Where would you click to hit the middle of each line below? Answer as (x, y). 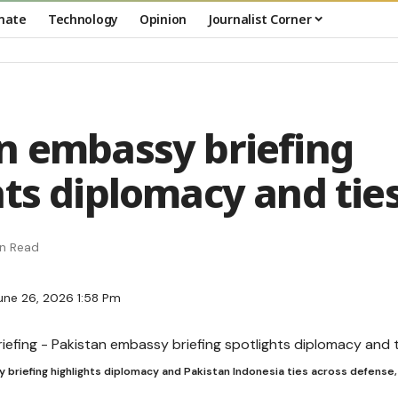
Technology (83, 19)
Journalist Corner (260, 19)
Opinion (163, 19)
